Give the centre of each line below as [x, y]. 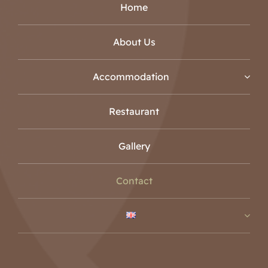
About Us [134, 42]
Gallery [134, 146]
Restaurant [134, 111]
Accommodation [131, 76]
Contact [134, 180]
